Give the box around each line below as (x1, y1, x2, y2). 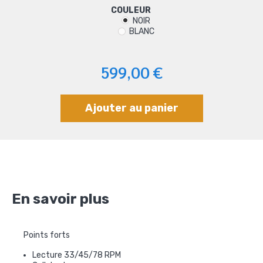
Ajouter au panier (85, 101, 178, 114)
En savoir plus (12, 190, 109, 207)
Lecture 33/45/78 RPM (32, 249, 121, 260)
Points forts (23, 230, 70, 240)
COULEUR (110, 5, 153, 15)
